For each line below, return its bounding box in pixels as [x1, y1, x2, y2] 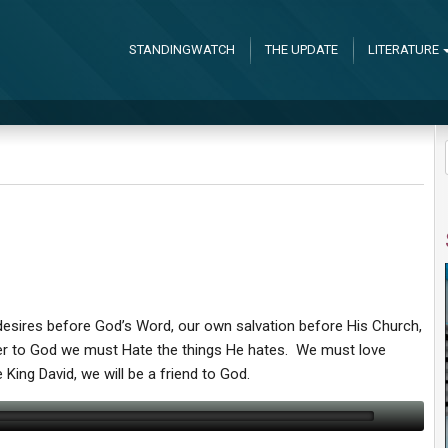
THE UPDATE [264, 42, 338, 57]
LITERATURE [367, 42, 439, 57]
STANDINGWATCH [128, 42, 235, 57]
